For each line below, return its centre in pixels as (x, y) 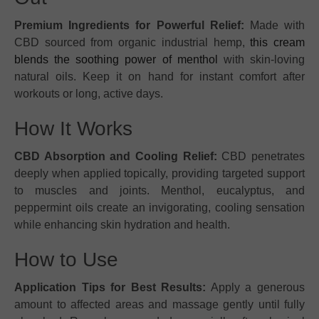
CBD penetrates (261, 156)
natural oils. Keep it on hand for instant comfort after (159, 76)
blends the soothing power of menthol (116, 59)
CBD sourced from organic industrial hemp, (132, 42)
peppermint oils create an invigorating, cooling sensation (159, 207)
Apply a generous (256, 287)
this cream (278, 42)
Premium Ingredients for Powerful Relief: (129, 25)
